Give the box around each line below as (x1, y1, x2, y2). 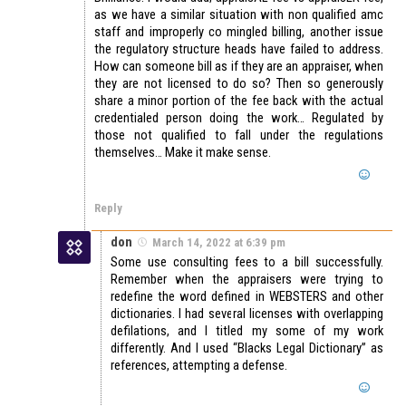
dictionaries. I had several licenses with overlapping (111, 304, 383, 322)
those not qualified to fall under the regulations (94, 126, 383, 143)
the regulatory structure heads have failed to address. (94, 40, 383, 57)
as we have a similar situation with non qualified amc (94, 5, 383, 23)
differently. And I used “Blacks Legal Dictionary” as (111, 339, 383, 356)
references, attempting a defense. (111, 356, 287, 373)
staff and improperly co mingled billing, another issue (94, 23, 383, 40)
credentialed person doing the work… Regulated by (94, 109, 383, 126)
